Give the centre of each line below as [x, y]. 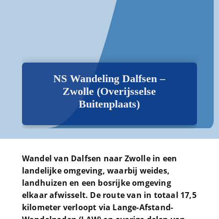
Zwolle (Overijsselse [109, 91]
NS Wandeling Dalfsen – [109, 78]
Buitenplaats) [109, 104]
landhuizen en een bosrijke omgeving [96, 183]
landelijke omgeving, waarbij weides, [96, 171]
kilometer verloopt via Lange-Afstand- [98, 207]
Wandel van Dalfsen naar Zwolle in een [99, 158]
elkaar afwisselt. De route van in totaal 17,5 [109, 195]
